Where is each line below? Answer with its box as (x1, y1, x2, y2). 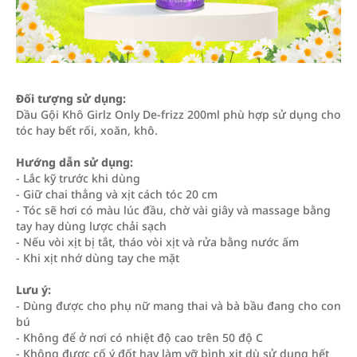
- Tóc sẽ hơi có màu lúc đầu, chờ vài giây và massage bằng (16, 202, 331, 218)
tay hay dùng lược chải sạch (16, 218, 167, 233)
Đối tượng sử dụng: (16, 91, 126, 106)
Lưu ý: (16, 282, 51, 297)
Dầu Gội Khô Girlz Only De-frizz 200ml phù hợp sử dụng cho (16, 107, 341, 122)
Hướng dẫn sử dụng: (16, 155, 133, 170)
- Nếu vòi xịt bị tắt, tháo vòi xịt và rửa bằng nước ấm (16, 234, 299, 249)
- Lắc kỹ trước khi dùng (16, 171, 140, 186)
